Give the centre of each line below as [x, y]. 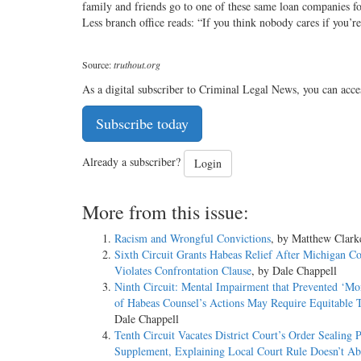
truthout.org [137, 65]
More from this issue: [166, 212]
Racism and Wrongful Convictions [193, 239]
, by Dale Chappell [294, 271]
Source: [98, 65]
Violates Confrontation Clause [183, 271]
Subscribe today [142, 124]
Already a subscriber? [133, 162]
